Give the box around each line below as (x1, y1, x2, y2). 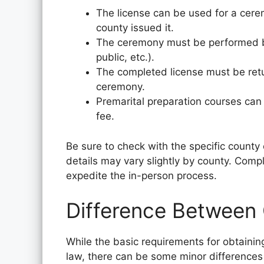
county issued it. (96, 22, 174, 34)
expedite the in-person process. (66, 169, 217, 181)
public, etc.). (96, 51, 154, 63)
